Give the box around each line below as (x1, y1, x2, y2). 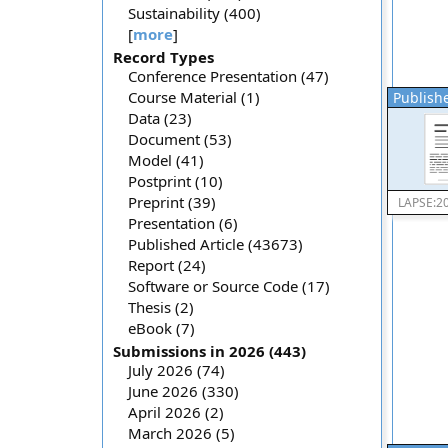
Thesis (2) (128, 297, 194, 317)
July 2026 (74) (128, 360, 225, 380)
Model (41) (128, 150, 204, 170)
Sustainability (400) (128, 3, 261, 23)
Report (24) (128, 255, 206, 275)
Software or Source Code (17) (128, 276, 330, 296)
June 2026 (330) (128, 381, 239, 401)
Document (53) (128, 129, 232, 149)
